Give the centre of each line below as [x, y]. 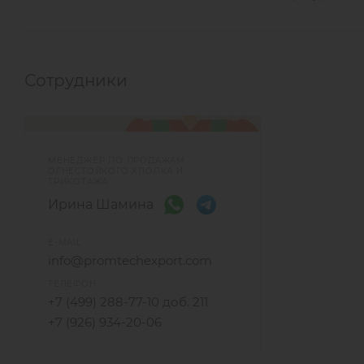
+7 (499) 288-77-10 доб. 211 [128, 301]
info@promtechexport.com [130, 260]
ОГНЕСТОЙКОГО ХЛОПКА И [116, 171]
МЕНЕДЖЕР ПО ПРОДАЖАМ [117, 160]
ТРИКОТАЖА [78, 181]
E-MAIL [65, 242]
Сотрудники [76, 80]
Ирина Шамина [101, 205]
